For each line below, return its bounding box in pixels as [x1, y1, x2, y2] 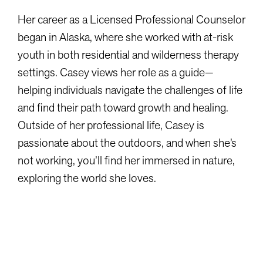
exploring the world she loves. [18, 170, 156, 186]
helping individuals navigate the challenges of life [18, 82, 242, 98]
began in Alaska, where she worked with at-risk [18, 29, 233, 45]
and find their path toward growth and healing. [18, 99, 228, 116]
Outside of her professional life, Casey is [18, 117, 204, 133]
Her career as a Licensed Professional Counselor [18, 11, 245, 28]
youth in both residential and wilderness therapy [18, 46, 239, 63]
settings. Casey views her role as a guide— [18, 64, 214, 80]
